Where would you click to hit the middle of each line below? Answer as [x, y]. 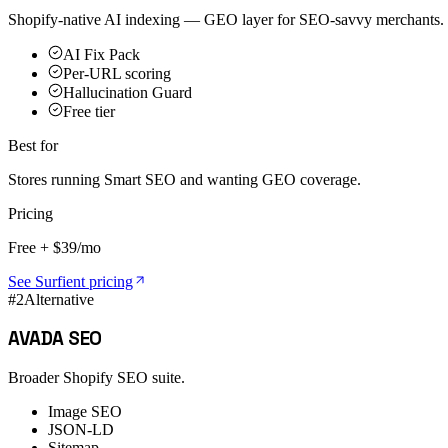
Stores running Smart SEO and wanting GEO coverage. [184, 179]
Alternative [59, 299]
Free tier [89, 111]
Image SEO [85, 412]
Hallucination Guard [127, 92]
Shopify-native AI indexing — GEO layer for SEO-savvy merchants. [226, 19]
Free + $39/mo [54, 247]
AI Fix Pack [101, 54]
